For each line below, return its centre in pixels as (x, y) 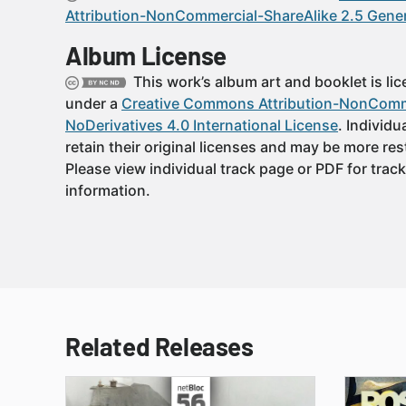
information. (108, 190)
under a (93, 103)
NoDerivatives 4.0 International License (202, 125)
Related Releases (159, 346)
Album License (146, 55)
